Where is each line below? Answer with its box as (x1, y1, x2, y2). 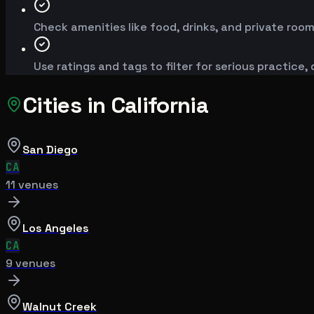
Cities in (22, 91, 111, 120)
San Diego (22, 142, 78, 157)
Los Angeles (22, 220, 89, 235)
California (110, 91, 209, 120)
